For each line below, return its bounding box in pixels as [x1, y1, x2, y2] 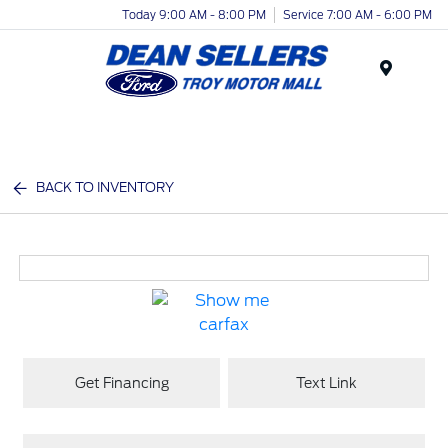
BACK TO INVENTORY [36, 180, 175, 195]
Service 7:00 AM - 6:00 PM [283, 7, 432, 22]
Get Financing [74, 374, 169, 391]
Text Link [295, 374, 357, 391]
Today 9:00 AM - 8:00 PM [122, 7, 266, 22]
